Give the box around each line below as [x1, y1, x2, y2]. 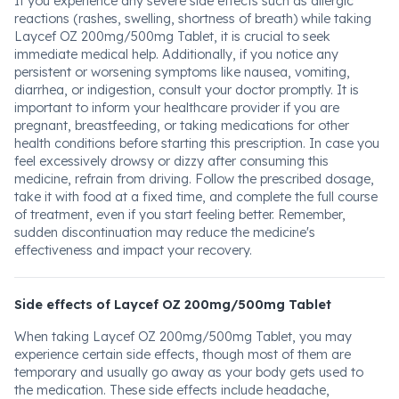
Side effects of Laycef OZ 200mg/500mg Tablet [14, 297, 331, 313]
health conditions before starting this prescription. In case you [14, 135, 379, 151]
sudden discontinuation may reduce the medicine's [14, 224, 315, 240]
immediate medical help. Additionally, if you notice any [14, 46, 338, 62]
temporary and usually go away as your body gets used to [14, 364, 363, 380]
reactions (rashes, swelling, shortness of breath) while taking [14, 11, 371, 27]
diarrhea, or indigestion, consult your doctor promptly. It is [14, 82, 359, 98]
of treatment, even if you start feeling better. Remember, [14, 207, 346, 223]
